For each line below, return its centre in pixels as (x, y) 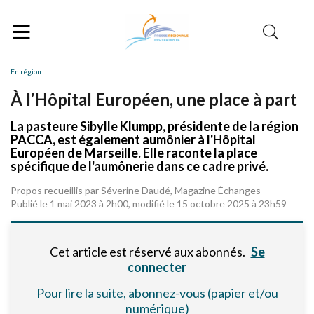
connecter (157, 267)
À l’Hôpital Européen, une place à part (154, 99)
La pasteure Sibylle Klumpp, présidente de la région (155, 126)
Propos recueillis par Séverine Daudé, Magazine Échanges (136, 190)
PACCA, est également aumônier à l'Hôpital (133, 139)
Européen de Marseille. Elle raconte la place (134, 153)
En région (26, 71)
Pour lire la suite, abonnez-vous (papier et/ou (157, 293)
